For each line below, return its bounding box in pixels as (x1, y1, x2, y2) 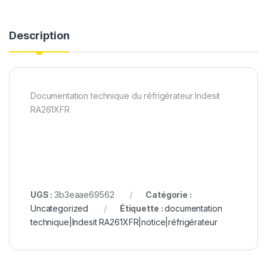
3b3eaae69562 (54, 190, 114, 200)
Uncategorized (30, 203, 89, 214)
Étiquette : (119, 203, 165, 214)
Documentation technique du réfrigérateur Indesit (30, 91, 221, 101)
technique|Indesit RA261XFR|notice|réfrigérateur (30, 217, 218, 228)
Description (9, 29, 70, 42)
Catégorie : (145, 190, 192, 200)
